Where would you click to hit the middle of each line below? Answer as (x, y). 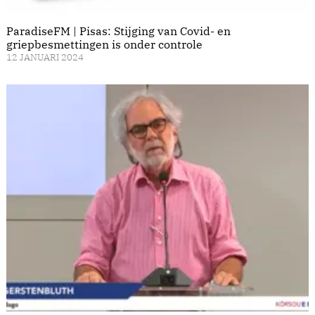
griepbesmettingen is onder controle (104, 45)
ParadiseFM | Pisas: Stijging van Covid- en (118, 31)
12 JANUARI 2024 (45, 58)
